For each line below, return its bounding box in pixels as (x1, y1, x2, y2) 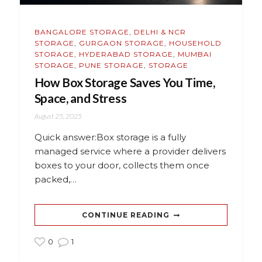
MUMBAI (177, 49, 212, 58)
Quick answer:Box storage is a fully (34, 131, 186, 143)
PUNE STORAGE (78, 60, 144, 70)
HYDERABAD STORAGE (78, 49, 173, 58)
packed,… (34, 173, 77, 185)
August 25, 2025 (34, 111, 82, 120)
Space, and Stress (34, 90, 127, 105)
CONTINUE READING (81, 210, 170, 219)
